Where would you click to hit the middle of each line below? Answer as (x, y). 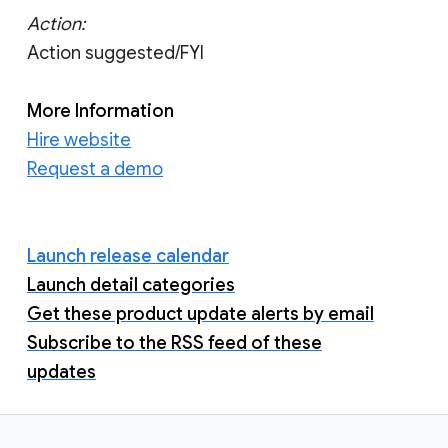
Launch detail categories (131, 284)
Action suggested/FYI (115, 52)
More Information (100, 110)
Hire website (79, 139)
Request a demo (95, 168)
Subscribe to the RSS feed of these (174, 342)
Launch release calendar (128, 255)
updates (61, 371)
